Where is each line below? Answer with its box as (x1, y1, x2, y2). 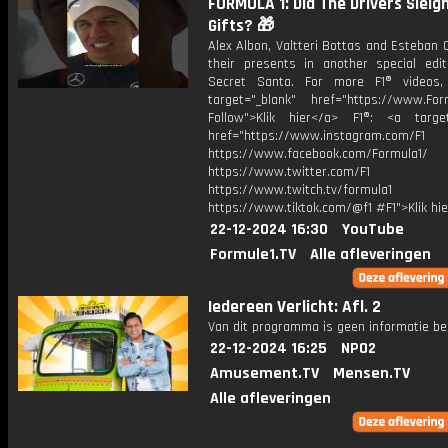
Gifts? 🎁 (208, 15, 274, 37)
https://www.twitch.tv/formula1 (208, 181, 392, 199)
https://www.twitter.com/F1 (208, 163, 370, 181)
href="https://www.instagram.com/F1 (208, 127, 425, 145)
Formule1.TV (210, 244, 296, 265)
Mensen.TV (333, 363, 410, 384)
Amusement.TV (210, 363, 319, 384)
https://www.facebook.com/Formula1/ (208, 145, 428, 163)
